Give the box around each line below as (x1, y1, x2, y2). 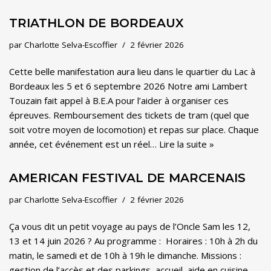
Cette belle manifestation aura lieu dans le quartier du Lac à (9, 65, 255, 77)
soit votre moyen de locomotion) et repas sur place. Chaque (9, 123, 259, 135)
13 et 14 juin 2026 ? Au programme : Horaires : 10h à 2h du (9, 235, 258, 247)
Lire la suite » (159, 138, 214, 150)
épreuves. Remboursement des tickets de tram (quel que (9, 109, 249, 121)
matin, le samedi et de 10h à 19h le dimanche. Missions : (9, 249, 241, 261)
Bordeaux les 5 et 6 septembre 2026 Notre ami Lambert (9, 80, 247, 92)
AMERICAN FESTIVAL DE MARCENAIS (9, 171, 246, 185)
